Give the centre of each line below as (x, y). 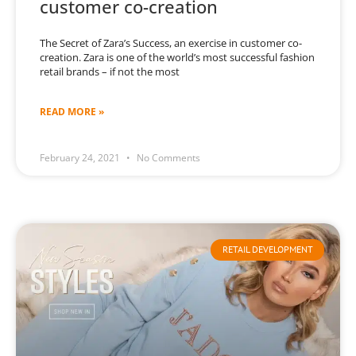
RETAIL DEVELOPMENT (267, 250)
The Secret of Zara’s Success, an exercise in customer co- (171, 43)
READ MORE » (72, 112)
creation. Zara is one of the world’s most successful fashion (177, 58)
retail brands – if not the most (110, 72)
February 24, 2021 (81, 158)
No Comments (167, 158)
